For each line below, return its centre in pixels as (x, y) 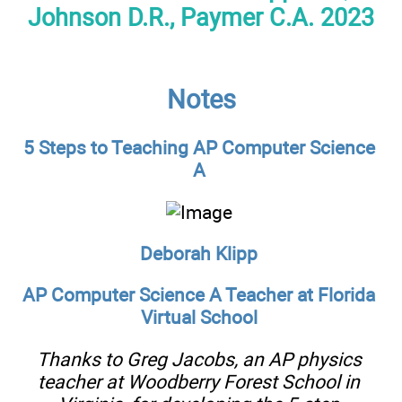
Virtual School (199, 318)
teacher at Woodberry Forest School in (199, 381)
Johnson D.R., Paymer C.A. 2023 (201, 17)
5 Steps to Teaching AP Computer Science (199, 148)
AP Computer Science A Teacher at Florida (199, 295)
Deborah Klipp (199, 254)
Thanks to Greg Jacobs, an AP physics (199, 359)
